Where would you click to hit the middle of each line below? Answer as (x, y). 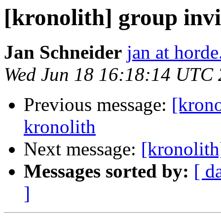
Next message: (82, 149)
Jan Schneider (63, 52)
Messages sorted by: (106, 171)
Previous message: (98, 105)
